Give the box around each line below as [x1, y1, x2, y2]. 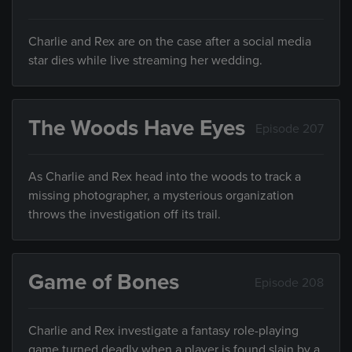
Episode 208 [255, 274, 324, 291]
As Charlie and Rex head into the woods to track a [28, 169, 301, 185]
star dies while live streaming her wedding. [28, 53, 262, 69]
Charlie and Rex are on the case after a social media [28, 34, 311, 50]
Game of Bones [28, 269, 179, 296]
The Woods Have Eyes [28, 115, 245, 142]
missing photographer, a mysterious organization [28, 188, 294, 204]
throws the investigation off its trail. [28, 207, 221, 223]
